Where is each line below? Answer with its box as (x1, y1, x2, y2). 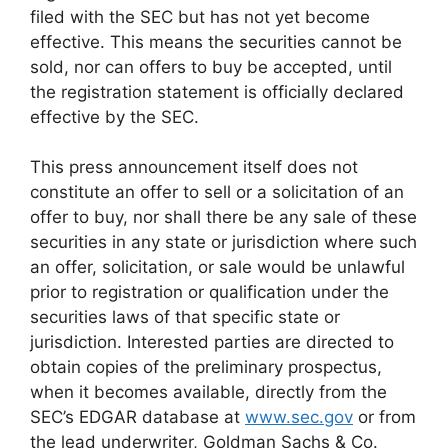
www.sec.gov (245, 407, 353, 428)
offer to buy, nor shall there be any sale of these (30, 207, 417, 228)
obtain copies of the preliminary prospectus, (30, 357, 382, 378)
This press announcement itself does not (30, 157, 358, 178)
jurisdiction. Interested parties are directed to (30, 332, 394, 353)
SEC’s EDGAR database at (30, 407, 245, 428)
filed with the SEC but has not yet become (30, 6, 370, 27)
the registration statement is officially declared (30, 81, 404, 102)
